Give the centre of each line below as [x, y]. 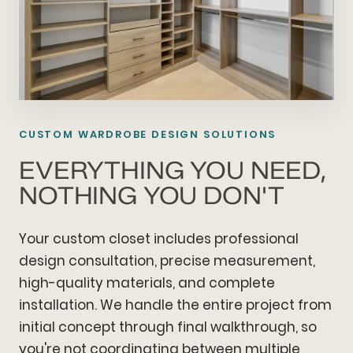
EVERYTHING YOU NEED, [173, 171]
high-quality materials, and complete [147, 283]
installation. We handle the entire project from [175, 305]
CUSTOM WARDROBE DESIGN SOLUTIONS [148, 135]
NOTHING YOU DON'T [152, 196]
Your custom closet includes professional [159, 239]
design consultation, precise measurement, [167, 261]
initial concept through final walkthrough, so [168, 327]
